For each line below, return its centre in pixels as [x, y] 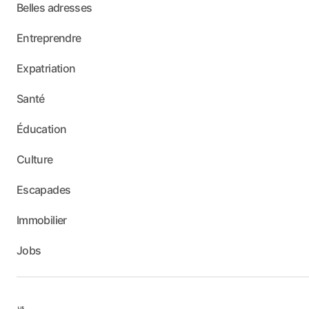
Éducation [42, 129]
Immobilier [42, 220]
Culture [35, 159]
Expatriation [46, 68]
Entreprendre [49, 38]
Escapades [44, 190]
